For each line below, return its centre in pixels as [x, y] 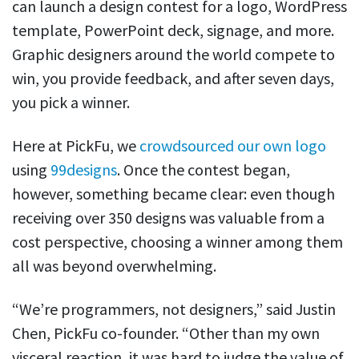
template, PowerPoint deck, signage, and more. [173, 30]
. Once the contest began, [204, 170]
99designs [84, 170]
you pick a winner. [71, 103]
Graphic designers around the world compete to [173, 54]
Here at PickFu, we [76, 146]
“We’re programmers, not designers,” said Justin [174, 309]
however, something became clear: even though [173, 194]
